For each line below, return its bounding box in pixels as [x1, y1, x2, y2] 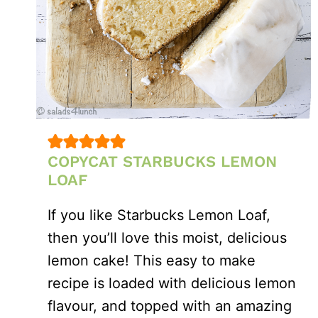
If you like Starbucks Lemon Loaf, [48, 206, 270, 224]
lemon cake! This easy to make [48, 251, 256, 269]
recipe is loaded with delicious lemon [48, 274, 296, 292]
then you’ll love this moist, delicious [48, 229, 287, 246]
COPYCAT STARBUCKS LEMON [48, 152, 277, 170]
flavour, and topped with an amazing [48, 297, 292, 314]
